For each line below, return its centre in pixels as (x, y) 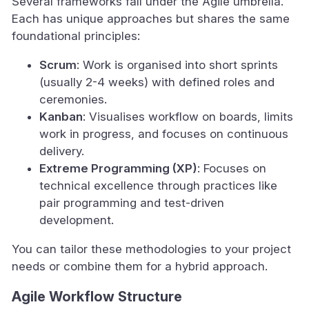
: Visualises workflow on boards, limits (188, 116)
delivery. (62, 151)
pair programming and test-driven (132, 202)
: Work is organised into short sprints (177, 64)
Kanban (61, 116)
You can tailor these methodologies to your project (151, 249)
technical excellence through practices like (158, 185)
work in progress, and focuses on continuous (164, 133)
